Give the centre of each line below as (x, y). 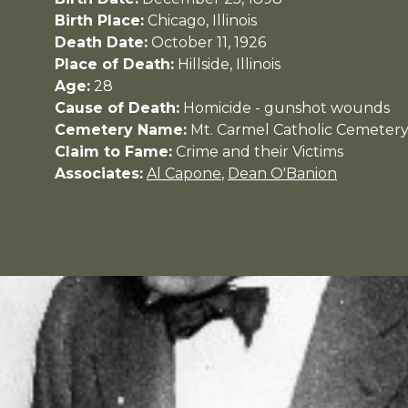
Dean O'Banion (282, 173)
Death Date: (101, 42)
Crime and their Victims (260, 151)
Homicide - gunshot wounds (286, 107)
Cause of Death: (117, 107)
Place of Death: (114, 64)
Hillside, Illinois (229, 64)
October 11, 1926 (209, 42)
